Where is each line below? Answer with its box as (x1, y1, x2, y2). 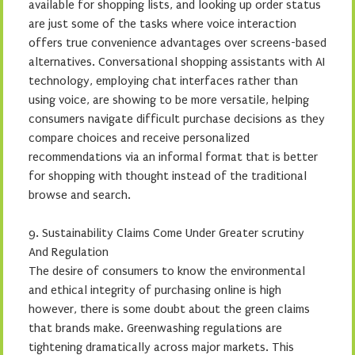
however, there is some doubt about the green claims (29, 301, 310, 316)
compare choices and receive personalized (29, 130, 250, 145)
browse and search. (29, 187, 131, 202)
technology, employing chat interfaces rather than (29, 73, 298, 88)
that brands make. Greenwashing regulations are (29, 320, 282, 335)
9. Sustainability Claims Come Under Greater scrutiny (29, 225, 304, 240)
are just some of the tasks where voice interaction (29, 16, 296, 31)
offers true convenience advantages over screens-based (29, 35, 326, 50)
